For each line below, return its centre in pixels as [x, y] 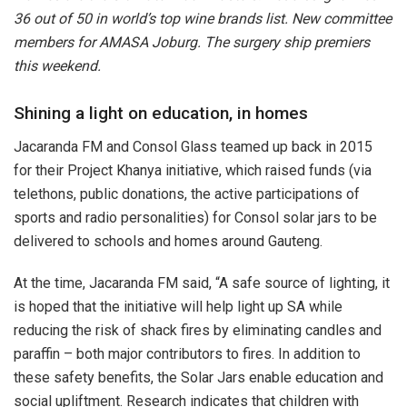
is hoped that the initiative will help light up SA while [178, 306]
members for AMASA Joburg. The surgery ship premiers [192, 42]
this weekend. [57, 65]
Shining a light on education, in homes [161, 114]
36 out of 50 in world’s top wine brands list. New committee [203, 18]
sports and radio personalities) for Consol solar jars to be [195, 217]
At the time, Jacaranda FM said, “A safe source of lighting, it [202, 283]
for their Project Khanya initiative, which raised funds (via [193, 170]
